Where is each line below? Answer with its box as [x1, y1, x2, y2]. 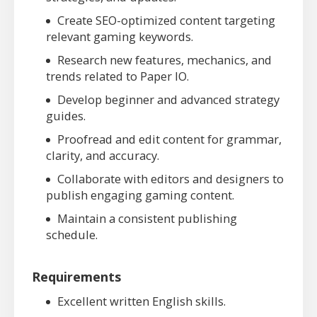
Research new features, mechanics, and [57, 52, 272, 69]
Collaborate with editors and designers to [57, 171, 284, 188]
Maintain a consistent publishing [57, 210, 237, 227]
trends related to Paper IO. [46, 68, 189, 85]
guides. [46, 108, 86, 125]
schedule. [46, 226, 98, 243]
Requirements [32, 268, 121, 286]
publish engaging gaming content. [46, 187, 234, 204]
